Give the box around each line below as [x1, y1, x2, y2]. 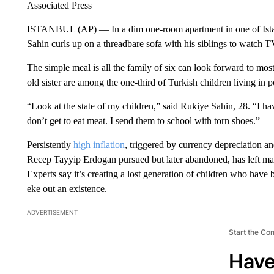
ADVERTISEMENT [26, 208, 78, 216]
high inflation [73, 139, 125, 150]
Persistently [26, 139, 73, 150]
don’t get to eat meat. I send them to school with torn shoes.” [26, 115, 260, 126]
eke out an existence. [26, 183, 107, 194]
